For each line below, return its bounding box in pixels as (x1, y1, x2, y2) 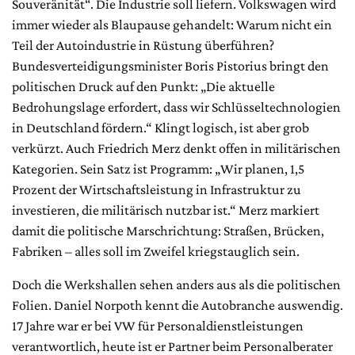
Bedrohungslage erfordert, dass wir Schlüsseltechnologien (12, 98, 341, 115)
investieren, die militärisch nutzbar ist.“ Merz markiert (12, 201, 319, 218)
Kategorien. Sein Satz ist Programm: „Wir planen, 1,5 (12, 160, 304, 177)
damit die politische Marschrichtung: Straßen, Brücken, (12, 222, 324, 239)
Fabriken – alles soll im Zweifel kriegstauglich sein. (12, 242, 300, 259)
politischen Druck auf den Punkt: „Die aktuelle (12, 78, 275, 94)
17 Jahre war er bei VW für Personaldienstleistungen (12, 317, 303, 334)
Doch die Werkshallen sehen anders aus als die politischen (12, 276, 341, 292)
